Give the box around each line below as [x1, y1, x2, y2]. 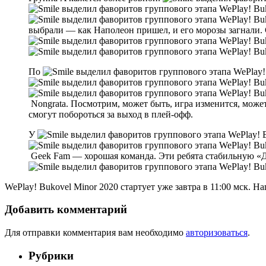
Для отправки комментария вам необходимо [5, 227, 186, 238]
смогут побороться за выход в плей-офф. [28, 109, 195, 119]
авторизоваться [186, 227, 248, 238]
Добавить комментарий [5, 203, 127, 216]
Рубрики [28, 249, 74, 262]
